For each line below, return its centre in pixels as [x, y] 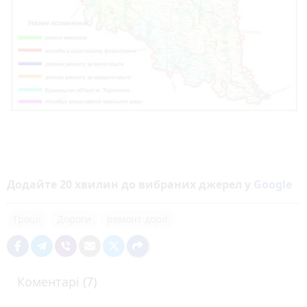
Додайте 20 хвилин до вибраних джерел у [130, 184]
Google [273, 184]
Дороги [74, 219]
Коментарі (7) [57, 281]
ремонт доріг [138, 219]
